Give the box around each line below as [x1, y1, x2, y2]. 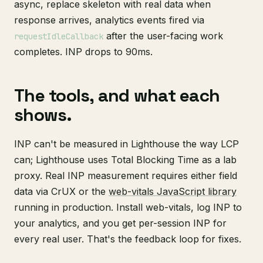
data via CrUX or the [14, 186, 109, 197]
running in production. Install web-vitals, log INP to [14, 201, 242, 213]
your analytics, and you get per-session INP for [14, 217, 227, 229]
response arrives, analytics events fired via [14, 14, 204, 26]
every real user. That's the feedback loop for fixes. [14, 233, 241, 245]
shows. [14, 103, 72, 126]
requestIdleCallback [14, 31, 103, 42]
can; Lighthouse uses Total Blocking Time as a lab [14, 154, 237, 166]
